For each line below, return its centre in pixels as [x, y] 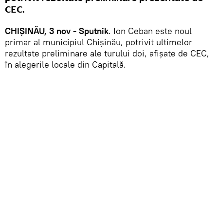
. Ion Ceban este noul [150, 31]
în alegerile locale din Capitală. [65, 64]
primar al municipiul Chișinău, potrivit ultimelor [99, 42]
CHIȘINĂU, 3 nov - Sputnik [57, 31]
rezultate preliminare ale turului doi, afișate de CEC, [107, 53]
